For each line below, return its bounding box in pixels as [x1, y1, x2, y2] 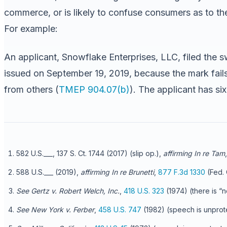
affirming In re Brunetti [81, 167, 154, 176]
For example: [4, 23, 58, 34]
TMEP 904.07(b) [59, 84, 130, 95]
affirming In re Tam [163, 148, 225, 158]
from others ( [4, 84, 59, 95]
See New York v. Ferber [16, 205, 94, 214]
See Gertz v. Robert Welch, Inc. [16, 186, 120, 195]
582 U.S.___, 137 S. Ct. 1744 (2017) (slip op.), [16, 148, 163, 158]
